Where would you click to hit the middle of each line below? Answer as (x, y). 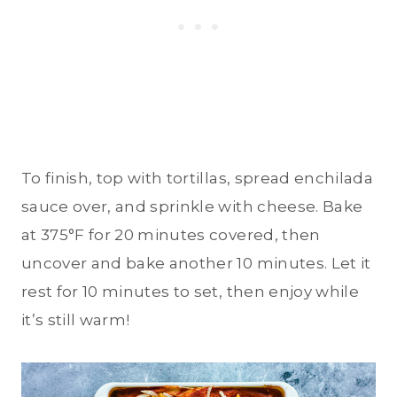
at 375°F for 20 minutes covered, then (171, 235)
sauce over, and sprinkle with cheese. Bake (192, 207)
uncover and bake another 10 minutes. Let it (196, 264)
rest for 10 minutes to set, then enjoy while (190, 292)
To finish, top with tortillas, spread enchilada (197, 179)
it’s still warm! (76, 320)
